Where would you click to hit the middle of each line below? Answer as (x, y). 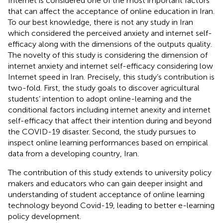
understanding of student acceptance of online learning (106, 194)
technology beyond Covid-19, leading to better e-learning (111, 205)
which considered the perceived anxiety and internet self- (110, 33)
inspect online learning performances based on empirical (108, 142)
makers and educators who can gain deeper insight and (105, 183)
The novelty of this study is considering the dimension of (108, 55)
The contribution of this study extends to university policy (110, 172)
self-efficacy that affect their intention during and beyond (110, 120)
